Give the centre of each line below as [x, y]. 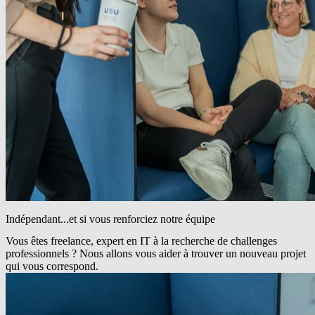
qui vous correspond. [52, 266]
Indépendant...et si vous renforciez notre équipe [110, 219]
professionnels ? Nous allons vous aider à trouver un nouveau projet [156, 254]
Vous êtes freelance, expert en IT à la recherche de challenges [141, 241]
